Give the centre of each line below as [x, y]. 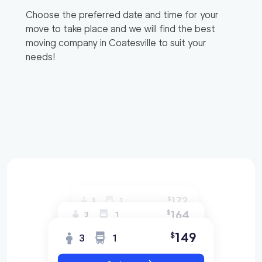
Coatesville [132, 43]
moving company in [67, 43]
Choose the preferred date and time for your [122, 15]
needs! [41, 57]
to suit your [181, 43]
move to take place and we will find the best [120, 29]
